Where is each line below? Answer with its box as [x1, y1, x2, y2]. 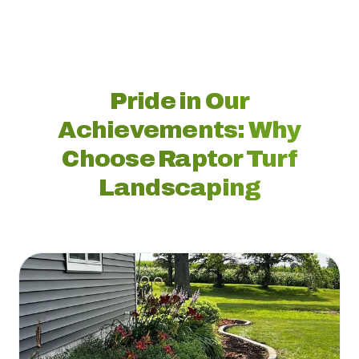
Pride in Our [109, 87, 250, 114]
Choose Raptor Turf [62, 145, 297, 171]
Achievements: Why [58, 116, 301, 143]
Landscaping [98, 174, 261, 200]
